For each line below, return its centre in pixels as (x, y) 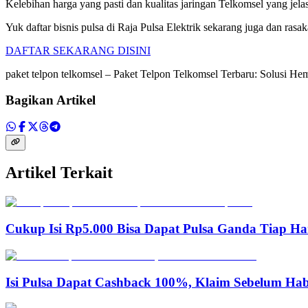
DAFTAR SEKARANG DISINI (78, 50)
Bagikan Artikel (51, 100)
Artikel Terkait (59, 173)
